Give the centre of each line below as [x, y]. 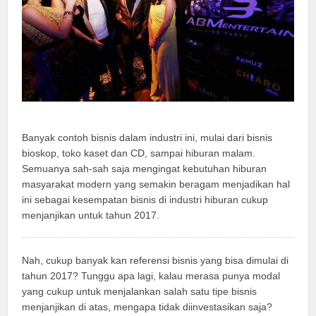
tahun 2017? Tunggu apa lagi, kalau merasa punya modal [151, 275]
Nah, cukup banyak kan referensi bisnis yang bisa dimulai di [156, 260]
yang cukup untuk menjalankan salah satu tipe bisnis [140, 291]
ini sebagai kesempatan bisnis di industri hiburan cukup [145, 199]
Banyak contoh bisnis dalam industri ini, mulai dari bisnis [147, 137]
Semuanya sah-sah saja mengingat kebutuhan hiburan [145, 168]
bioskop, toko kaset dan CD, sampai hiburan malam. [139, 153]
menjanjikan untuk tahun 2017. [91, 215]
